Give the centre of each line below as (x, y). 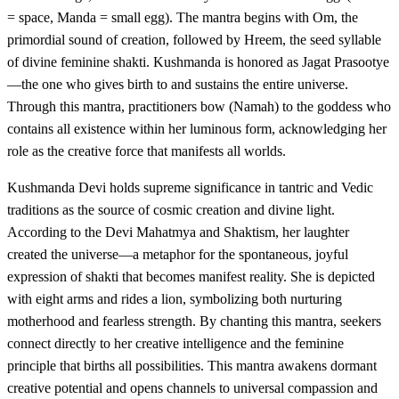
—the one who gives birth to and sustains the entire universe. (178, 85)
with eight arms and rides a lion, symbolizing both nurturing (175, 299)
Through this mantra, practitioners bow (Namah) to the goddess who (199, 107)
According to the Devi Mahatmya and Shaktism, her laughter (178, 232)
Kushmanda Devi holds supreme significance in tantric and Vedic (190, 188)
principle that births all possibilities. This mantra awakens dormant (192, 366)
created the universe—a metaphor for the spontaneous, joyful (178, 255)
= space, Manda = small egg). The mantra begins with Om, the (183, 18)
